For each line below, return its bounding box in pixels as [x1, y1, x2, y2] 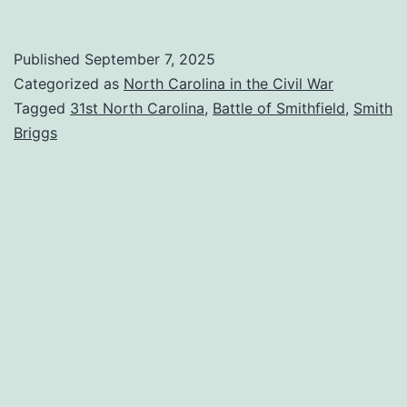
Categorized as [14, 74, 124, 93]
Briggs [14, 123, 57, 142]
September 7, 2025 [84, 49, 215, 68]
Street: [293, 66, 351, 89]
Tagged [14, 98, 70, 117]
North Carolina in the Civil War [124, 74, 333, 93]
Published [14, 49, 84, 68]
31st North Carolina [70, 98, 204, 117]
